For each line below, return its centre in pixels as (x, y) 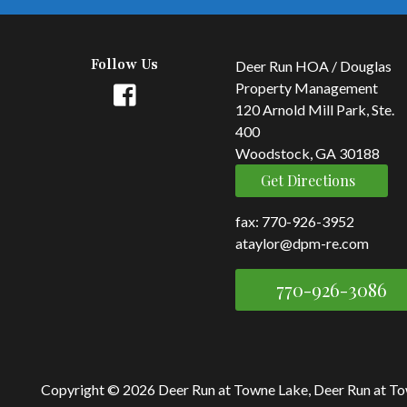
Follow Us (124, 65)
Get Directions (308, 180)
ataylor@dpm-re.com (302, 243)
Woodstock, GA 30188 (308, 153)
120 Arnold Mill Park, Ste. (315, 109)
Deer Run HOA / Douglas (313, 66)
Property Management (307, 88)
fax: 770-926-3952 (295, 221)
